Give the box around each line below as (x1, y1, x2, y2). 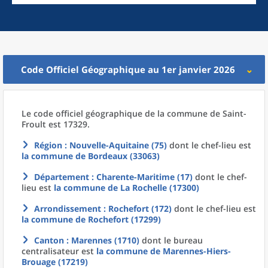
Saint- (223, 108, 246, 119)
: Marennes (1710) (64, 234, 139, 246)
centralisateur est (22, 245, 96, 257)
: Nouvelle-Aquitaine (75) (62, 139, 167, 151)
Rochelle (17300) (132, 182, 199, 193)
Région (34, 139, 62, 151)
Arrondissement (34, 203, 101, 214)
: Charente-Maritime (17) (89, 171, 193, 182)
